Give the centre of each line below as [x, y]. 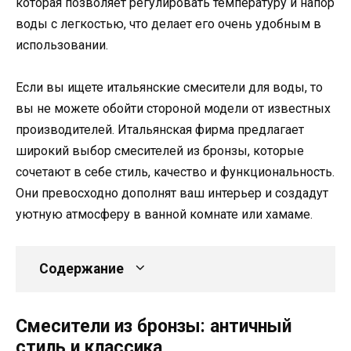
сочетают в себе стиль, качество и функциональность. [175, 172]
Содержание [81, 269]
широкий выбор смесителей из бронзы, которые [160, 150]
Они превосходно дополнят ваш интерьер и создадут [172, 193]
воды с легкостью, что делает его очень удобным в [168, 24]
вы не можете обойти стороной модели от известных [173, 108]
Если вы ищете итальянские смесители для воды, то [169, 87]
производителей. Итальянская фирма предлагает [160, 129]
